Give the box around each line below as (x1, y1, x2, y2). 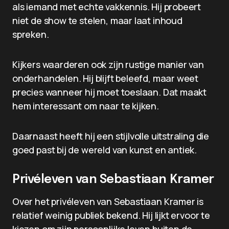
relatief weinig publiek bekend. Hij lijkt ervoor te (12, 209, 210, 221)
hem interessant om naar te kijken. (12, 100, 159, 112)
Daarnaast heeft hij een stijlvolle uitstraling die (12, 130, 210, 142)
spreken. (12, 28, 49, 40)
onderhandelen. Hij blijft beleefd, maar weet (12, 72, 199, 84)
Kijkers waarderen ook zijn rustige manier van (12, 58, 204, 71)
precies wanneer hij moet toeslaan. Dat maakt (12, 86, 207, 98)
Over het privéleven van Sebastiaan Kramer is (12, 195, 204, 208)
